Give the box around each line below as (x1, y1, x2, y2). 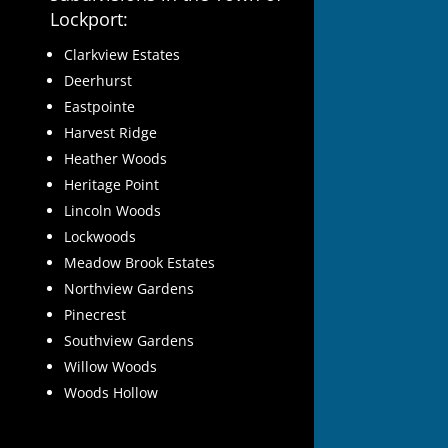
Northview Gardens (64, 279, 195, 299)
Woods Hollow (64, 383, 159, 403)
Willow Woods (64, 357, 158, 377)
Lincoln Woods (64, 201, 162, 221)
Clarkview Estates (64, 45, 181, 65)
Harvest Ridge (64, 123, 158, 143)
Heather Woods (64, 149, 168, 169)
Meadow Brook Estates (64, 253, 216, 273)
